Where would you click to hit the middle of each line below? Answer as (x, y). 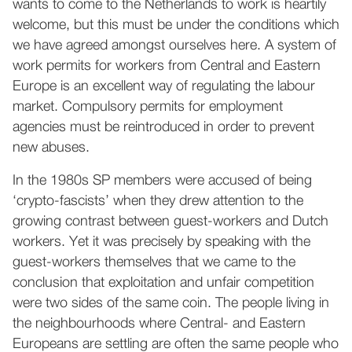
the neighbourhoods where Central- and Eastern (159, 324)
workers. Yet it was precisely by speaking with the (161, 242)
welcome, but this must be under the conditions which (176, 25)
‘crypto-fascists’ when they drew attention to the (158, 201)
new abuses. (51, 148)
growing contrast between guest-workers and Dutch (170, 222)
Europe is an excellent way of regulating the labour (164, 86)
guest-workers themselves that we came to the (154, 262)
